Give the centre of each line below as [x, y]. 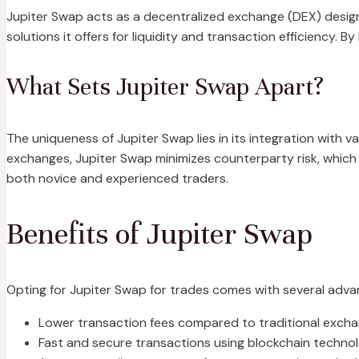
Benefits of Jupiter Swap [159, 234]
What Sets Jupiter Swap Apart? [165, 87]
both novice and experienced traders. [117, 178]
